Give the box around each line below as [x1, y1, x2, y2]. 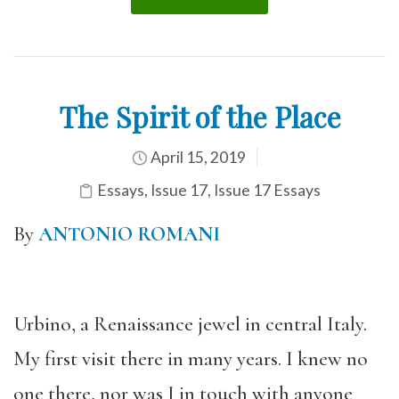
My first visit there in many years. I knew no [13, 346, 368, 371]
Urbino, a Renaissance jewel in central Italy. [13, 312, 367, 337]
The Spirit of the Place [58, 97, 341, 135]
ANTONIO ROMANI [38, 222, 220, 247]
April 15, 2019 [147, 148, 246, 167]
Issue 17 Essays [214, 181, 321, 199]
